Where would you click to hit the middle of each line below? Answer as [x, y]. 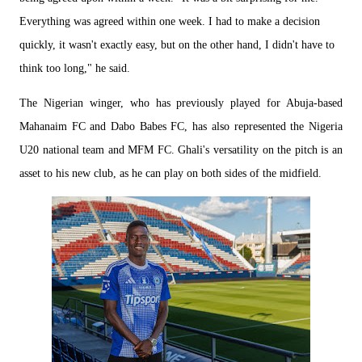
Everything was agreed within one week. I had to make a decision [170, 21]
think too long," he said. [75, 68]
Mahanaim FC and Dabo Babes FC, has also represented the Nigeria [181, 126]
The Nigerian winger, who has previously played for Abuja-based [181, 103]
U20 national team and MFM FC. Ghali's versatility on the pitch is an [181, 150]
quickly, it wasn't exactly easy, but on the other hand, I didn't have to [177, 45]
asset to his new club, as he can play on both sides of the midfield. [172, 173]
